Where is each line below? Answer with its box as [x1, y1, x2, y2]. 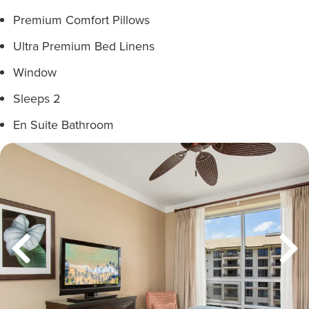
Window [13, 63, 57, 81]
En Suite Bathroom [13, 116, 114, 133]
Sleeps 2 [13, 90, 61, 107]
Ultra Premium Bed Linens [13, 37, 154, 54]
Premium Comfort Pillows [13, 11, 150, 28]
